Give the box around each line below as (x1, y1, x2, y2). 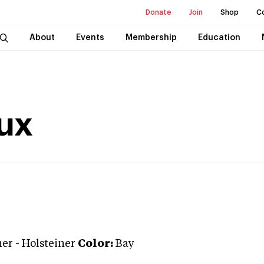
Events (75, 34, 104, 42)
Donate (146, 9, 171, 16)
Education (197, 34, 240, 42)
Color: (78, 239, 113, 249)
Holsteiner (22, 239, 75, 249)
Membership (125, 34, 177, 42)
